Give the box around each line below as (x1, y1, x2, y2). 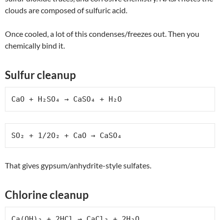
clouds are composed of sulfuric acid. (5, 5, 127, 15)
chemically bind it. (5, 40, 65, 50)
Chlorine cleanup (5, 188, 88, 201)
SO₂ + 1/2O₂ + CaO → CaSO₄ (11, 131, 122, 140)
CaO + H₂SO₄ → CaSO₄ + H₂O (11, 94, 122, 104)
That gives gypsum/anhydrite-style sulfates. (5, 160, 151, 170)
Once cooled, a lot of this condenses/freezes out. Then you (5, 28, 199, 38)
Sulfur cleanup (5, 68, 76, 82)
